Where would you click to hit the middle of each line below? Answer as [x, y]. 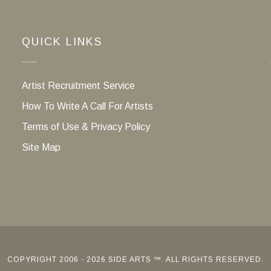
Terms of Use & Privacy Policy [86, 126]
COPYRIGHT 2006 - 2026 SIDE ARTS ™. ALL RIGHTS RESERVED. [135, 259]
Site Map [41, 147]
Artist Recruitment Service [78, 85]
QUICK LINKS [62, 41]
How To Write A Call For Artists [87, 106]
